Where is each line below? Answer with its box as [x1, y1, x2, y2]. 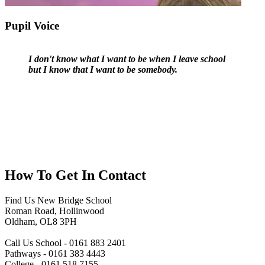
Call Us [5, 238, 33, 248]
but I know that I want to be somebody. [28, 64, 177, 75]
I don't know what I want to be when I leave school [28, 54, 225, 64]
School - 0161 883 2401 [33, 238, 126, 248]
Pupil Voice [5, 19, 59, 32]
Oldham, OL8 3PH [5, 216, 77, 227]
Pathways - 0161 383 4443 [5, 248, 105, 259]
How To [5, 167, 56, 183]
